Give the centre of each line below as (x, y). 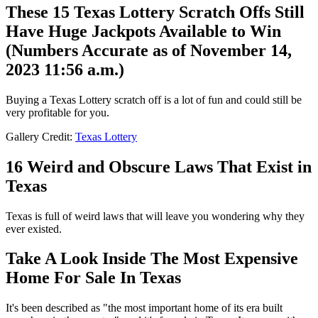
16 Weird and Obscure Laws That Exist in (159, 166)
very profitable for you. (57, 112)
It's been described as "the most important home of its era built (144, 308)
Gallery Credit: (40, 136)
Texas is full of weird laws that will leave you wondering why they (155, 216)
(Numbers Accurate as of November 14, (149, 50)
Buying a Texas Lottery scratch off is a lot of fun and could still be (154, 99)
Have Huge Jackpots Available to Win (143, 31)
